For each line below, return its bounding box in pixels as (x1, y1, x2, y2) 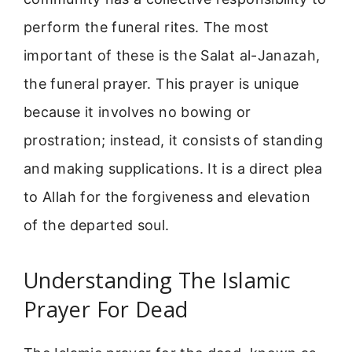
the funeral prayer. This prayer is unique (24, 75, 299, 93)
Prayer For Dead (24, 294, 189, 324)
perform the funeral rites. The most (24, 19, 269, 36)
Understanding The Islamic (24, 265, 291, 295)
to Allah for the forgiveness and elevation (24, 189, 311, 206)
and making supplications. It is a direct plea (24, 160, 323, 178)
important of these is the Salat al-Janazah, (24, 47, 321, 64)
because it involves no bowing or (24, 104, 251, 121)
